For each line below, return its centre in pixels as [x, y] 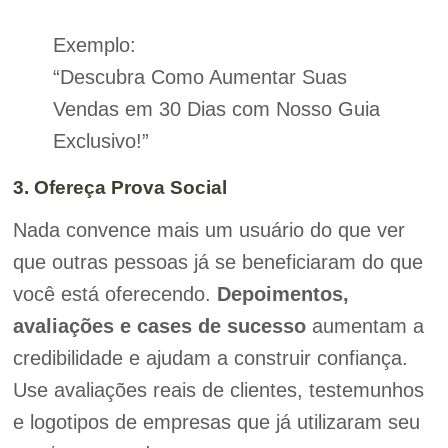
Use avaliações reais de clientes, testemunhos [218, 389]
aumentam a [364, 325]
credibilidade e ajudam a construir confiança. [210, 357]
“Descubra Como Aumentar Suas [199, 76]
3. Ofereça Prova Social [119, 187]
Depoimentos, [282, 293]
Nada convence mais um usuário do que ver [208, 229]
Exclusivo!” [100, 140]
